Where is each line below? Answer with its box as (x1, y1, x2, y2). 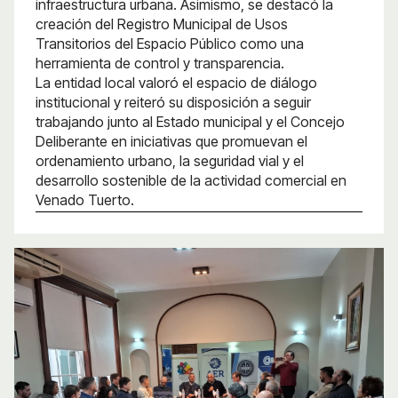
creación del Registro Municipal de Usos (36, 15, 288, 33)
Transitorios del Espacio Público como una (36, 35, 304, 52)
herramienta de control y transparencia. (36, 54, 284, 72)
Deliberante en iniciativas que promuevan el (36, 132, 307, 150)
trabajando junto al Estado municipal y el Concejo (36, 113, 345, 131)
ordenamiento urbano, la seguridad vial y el (36, 152, 304, 170)
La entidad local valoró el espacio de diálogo (36, 74, 317, 92)
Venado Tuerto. (36, 191, 134, 209)
